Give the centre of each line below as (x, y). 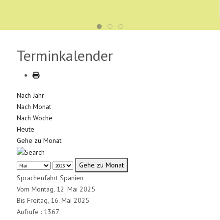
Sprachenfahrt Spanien (50, 178)
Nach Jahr (31, 95)
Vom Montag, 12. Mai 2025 (56, 189)
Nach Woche (35, 118)
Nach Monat (34, 106)
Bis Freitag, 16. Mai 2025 (53, 200)
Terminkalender (65, 55)
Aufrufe (28, 211)
